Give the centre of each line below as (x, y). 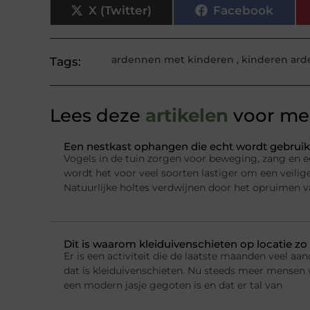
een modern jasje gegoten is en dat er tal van (173, 285)
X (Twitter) (120, 10)
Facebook (243, 10)
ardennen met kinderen (172, 60)
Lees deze (95, 116)
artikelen (184, 116)
